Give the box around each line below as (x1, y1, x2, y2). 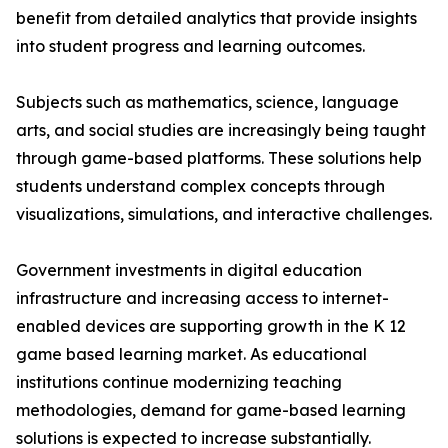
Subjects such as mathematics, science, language (16, 92, 399, 113)
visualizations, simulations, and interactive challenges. (16, 204, 432, 225)
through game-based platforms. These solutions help (16, 148, 422, 169)
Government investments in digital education (16, 260, 362, 281)
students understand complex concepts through (16, 176, 385, 197)
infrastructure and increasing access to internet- (16, 288, 389, 309)
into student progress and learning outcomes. (16, 36, 365, 57)
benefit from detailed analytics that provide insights (16, 8, 417, 29)
